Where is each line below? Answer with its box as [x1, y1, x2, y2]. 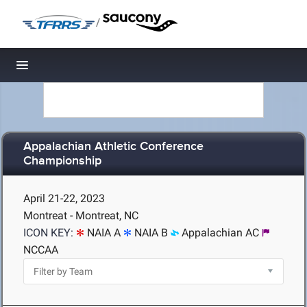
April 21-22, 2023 [23, 192, 105, 205]
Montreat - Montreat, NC [23, 209, 138, 222]
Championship [23, 153, 101, 169]
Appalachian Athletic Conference [23, 139, 204, 155]
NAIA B [134, 226, 168, 239]
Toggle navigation [23, 62, 115, 76]
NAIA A [87, 226, 121, 239]
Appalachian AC [182, 226, 259, 239]
